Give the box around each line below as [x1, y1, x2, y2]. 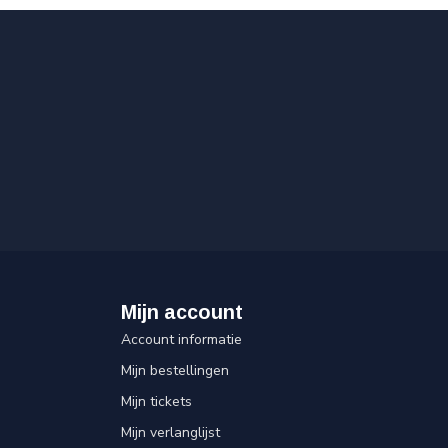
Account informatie [121, 330, 242, 350]
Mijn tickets [121, 392, 192, 412]
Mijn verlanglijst [121, 423, 220, 443]
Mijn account [121, 301, 243, 324]
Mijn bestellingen [121, 361, 229, 381]
